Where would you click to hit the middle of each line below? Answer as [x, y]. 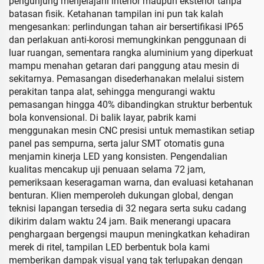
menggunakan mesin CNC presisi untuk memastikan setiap [132, 131]
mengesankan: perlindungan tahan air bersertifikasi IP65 [126, 27]
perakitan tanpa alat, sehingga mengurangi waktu [112, 92]
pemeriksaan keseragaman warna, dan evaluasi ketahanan [131, 183]
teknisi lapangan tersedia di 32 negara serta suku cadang [128, 209]
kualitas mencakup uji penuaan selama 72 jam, [107, 170]
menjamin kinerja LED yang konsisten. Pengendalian [118, 157]
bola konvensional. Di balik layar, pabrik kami [103, 118]
